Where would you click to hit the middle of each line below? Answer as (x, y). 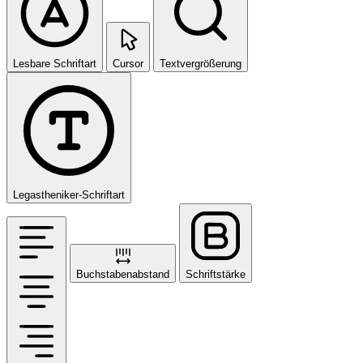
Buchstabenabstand (123, 275)
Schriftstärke (216, 275)
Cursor (128, 64)
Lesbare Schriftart (55, 64)
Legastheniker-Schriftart (69, 195)
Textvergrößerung (201, 64)
